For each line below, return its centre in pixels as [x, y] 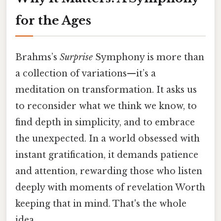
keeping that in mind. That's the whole [101, 203]
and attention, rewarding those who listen [109, 171]
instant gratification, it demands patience [107, 155]
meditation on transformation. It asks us [106, 90]
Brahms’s [37, 57]
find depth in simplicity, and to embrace [105, 122]
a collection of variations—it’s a [86, 73]
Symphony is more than [148, 57]
